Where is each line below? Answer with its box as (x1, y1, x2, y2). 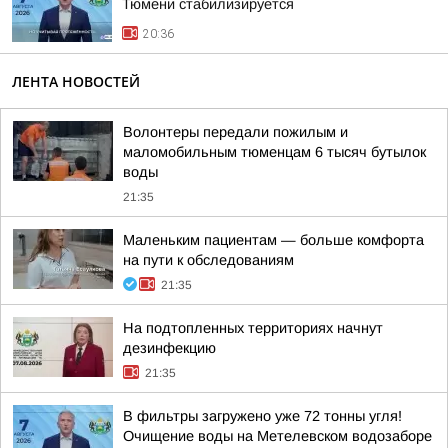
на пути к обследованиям (123, 252, 294, 268)
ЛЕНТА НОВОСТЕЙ (12, 72, 140, 91)
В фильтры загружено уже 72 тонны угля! (123, 408, 402, 424)
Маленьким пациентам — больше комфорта (123, 232, 424, 248)
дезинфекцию (123, 340, 216, 356)
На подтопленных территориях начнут (123, 320, 383, 336)
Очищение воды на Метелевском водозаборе (123, 428, 432, 444)
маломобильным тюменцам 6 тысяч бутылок (123, 144, 426, 160)
